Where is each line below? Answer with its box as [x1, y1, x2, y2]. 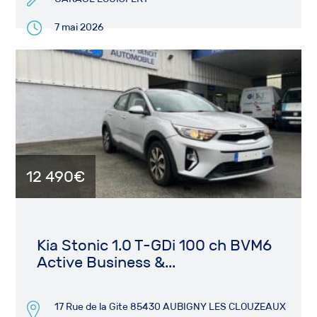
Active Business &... [37, 253, 176, 272]
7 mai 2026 [54, 21, 104, 33]
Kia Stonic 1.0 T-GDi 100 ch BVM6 [37, 236, 272, 255]
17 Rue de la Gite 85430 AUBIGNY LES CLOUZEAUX [54, 300, 287, 313]
